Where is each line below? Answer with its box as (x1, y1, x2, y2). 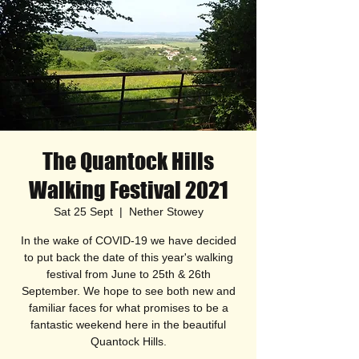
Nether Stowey (128, 205, 204, 218)
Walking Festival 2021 (28, 176, 228, 204)
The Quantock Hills (42, 147, 214, 175)
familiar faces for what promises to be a (28, 301, 228, 314)
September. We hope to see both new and (21, 284, 236, 297)
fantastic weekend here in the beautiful (30, 318, 226, 331)
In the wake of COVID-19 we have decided (20, 234, 236, 247)
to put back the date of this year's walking (23, 251, 233, 264)
